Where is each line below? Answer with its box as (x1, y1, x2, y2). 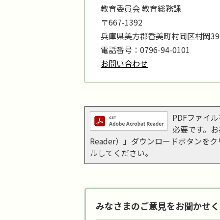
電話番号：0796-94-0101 (101, 44, 190, 55)
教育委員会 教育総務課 (101, 2, 181, 14)
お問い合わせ (101, 57, 148, 69)
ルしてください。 (90, 147, 153, 159)
